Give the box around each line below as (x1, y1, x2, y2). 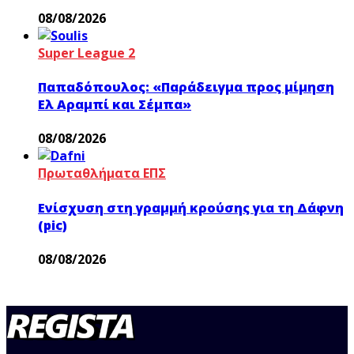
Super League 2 (38, 43, 135, 62)
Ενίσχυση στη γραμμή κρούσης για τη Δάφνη (38, 198, 344, 217)
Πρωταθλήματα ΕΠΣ (38, 164, 166, 183)
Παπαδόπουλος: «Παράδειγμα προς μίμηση (38, 78, 334, 96)
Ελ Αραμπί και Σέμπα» (38, 96, 191, 114)
